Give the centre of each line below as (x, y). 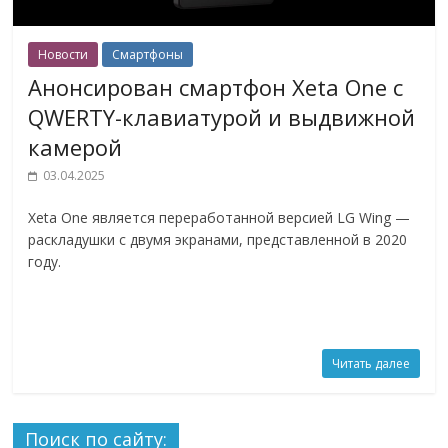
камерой (75, 147)
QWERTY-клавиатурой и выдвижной (222, 117)
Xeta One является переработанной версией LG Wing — (219, 218)
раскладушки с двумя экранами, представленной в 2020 (218, 240)
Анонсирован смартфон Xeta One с (216, 87)
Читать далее (370, 364)
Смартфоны (148, 55)
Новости (63, 55)
